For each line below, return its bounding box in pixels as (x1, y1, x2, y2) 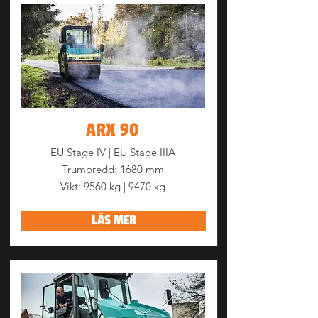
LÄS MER (91, 212, 136, 229)
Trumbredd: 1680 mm (62, 163, 164, 176)
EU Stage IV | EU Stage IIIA (50, 146, 175, 159)
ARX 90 (86, 119, 138, 141)
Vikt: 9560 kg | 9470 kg (60, 180, 165, 193)
